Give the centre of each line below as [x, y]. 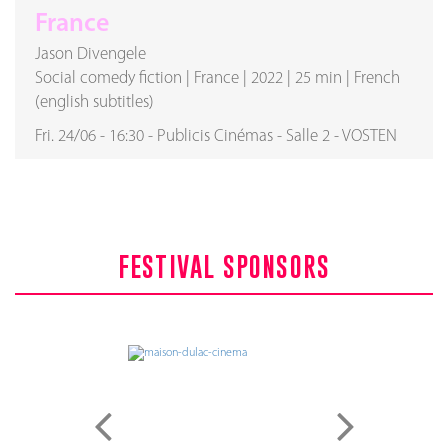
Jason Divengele [90, 54]
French [377, 78]
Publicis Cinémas [215, 136]
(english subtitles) [94, 102]
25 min [318, 78]
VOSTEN [369, 136]
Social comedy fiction [108, 78]
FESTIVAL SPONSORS [224, 266]
